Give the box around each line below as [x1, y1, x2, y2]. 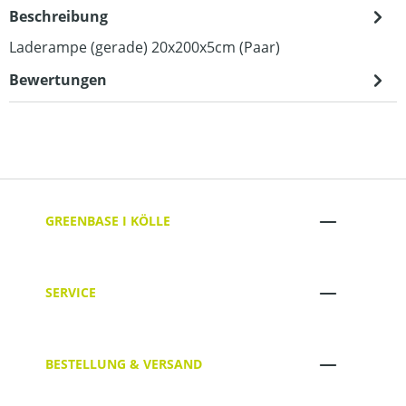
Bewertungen [9, 69, 107, 90]
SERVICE [45, 284, 96, 302]
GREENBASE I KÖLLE [45, 212, 170, 230]
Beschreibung [9, 5, 108, 26]
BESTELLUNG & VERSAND [45, 355, 202, 373]
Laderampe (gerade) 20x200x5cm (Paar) [9, 36, 280, 57]
